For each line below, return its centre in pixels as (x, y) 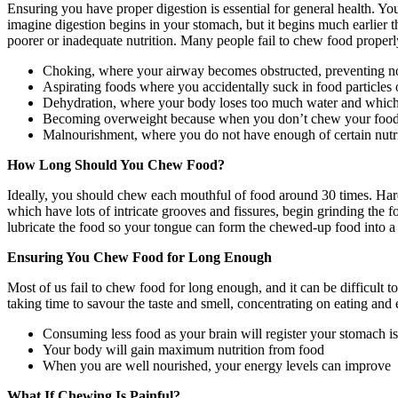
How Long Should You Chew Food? (116, 164)
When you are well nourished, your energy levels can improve (217, 365)
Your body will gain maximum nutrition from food (183, 349)
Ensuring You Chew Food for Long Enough (139, 257)
